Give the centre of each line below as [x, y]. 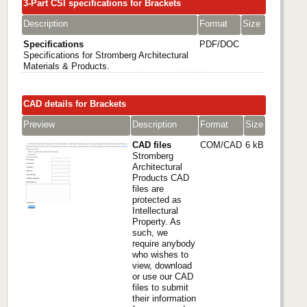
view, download [162, 266]
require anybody [164, 244]
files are [148, 189]
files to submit [160, 288]
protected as [157, 200]
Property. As [157, 222]
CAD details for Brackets [75, 104]
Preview [39, 125]
